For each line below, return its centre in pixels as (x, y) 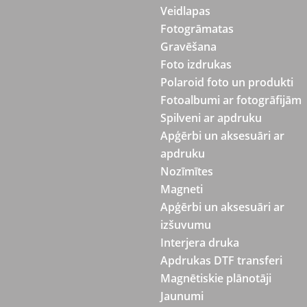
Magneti (182, 189)
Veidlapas (185, 11)
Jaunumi (182, 296)
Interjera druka (200, 243)
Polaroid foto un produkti (227, 82)
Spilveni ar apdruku (211, 118)
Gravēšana (188, 47)
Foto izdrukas (196, 64)
